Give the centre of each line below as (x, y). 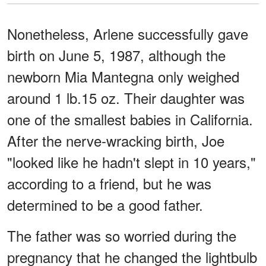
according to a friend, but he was (109, 183)
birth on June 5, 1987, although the (116, 55)
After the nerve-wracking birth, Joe (116, 140)
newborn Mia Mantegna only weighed (123, 76)
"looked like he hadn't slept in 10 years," (132, 161)
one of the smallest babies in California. (130, 119)
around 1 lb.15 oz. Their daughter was (126, 97)
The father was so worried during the (122, 235)
